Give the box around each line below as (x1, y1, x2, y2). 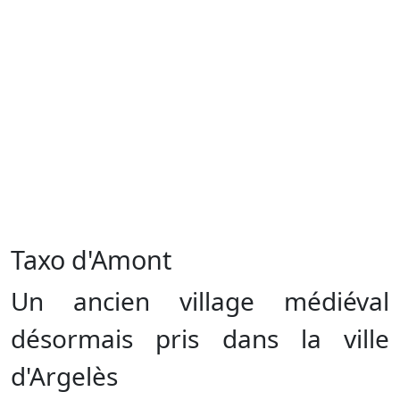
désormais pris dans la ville (11, 321, 389, 355)
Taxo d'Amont (11, 242, 171, 277)
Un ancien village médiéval (11, 284, 389, 318)
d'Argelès (11, 359, 118, 393)
